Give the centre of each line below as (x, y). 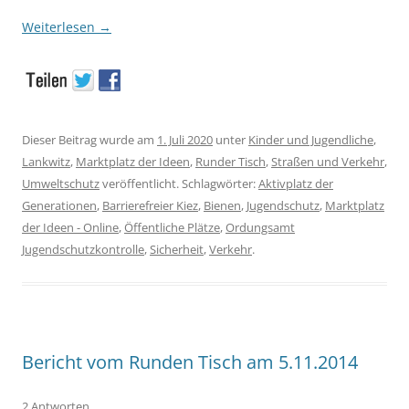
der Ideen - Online (70, 227)
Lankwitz (46, 161)
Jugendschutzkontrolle (83, 249)
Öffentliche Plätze (172, 227)
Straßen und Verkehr (328, 161)
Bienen (222, 205)
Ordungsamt (260, 227)
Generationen (59, 205)
